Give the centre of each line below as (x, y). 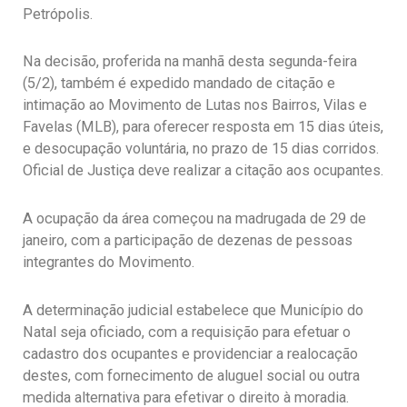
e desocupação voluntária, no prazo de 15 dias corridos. (201, 149)
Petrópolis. (58, 14)
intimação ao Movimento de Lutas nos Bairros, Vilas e (195, 105)
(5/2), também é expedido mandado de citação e (179, 84)
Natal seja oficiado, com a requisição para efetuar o (187, 332)
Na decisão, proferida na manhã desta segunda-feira (190, 62)
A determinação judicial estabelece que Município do (193, 310)
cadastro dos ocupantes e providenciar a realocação (190, 353)
